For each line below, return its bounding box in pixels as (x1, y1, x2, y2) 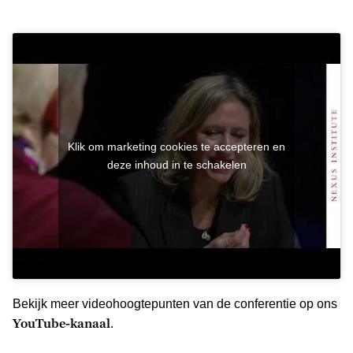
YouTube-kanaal (13, 315, 110, 330)
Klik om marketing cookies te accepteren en (68, 139, 285, 153)
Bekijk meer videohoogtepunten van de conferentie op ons (13, 296, 337, 310)
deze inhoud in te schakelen (106, 158, 247, 171)
